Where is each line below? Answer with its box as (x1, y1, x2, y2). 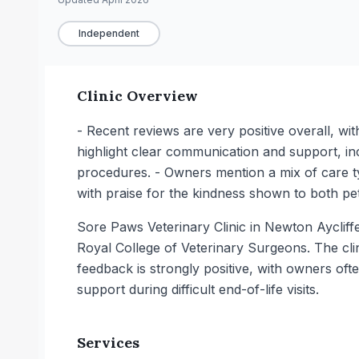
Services (77, 333, 139, 352)
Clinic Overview (77, 87, 198, 105)
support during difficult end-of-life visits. (77, 281, 319, 297)
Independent (79, 27, 139, 39)
